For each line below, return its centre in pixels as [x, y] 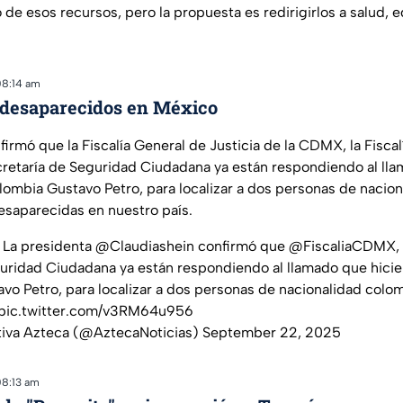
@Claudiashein [145, 246]
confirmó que [242, 246]
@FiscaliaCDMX [342, 246]
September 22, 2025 [272, 333]
